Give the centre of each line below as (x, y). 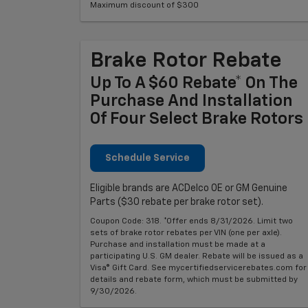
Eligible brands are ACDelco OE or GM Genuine (189, 188)
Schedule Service (147, 158)
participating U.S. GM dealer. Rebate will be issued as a (197, 256)
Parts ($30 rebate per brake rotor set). (177, 202)
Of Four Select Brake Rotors (197, 119)
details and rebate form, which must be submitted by (194, 279)
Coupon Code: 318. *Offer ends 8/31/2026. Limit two (191, 221)
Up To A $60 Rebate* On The (194, 83)
